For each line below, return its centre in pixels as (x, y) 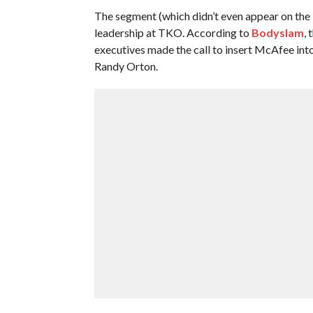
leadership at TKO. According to (173, 32)
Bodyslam (277, 32)
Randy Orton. (126, 66)
